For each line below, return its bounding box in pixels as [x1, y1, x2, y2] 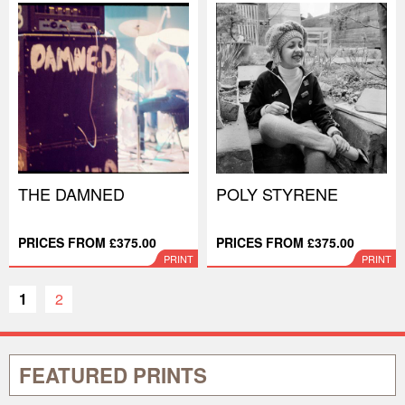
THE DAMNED [18, 182, 125, 205]
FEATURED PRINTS [19, 361, 207, 390]
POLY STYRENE [216, 182, 338, 205]
